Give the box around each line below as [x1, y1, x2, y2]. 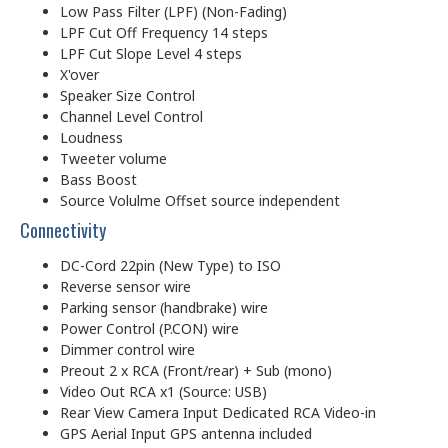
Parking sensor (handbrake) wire [60, 297, 268, 317]
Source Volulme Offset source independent [60, 190, 340, 210]
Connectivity [20, 216, 106, 243]
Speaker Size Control [60, 85, 195, 105]
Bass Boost [60, 169, 137, 189]
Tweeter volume [60, 148, 171, 168]
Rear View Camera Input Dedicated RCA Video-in [60, 402, 376, 422]
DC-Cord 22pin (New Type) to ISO [60, 255, 281, 275]
